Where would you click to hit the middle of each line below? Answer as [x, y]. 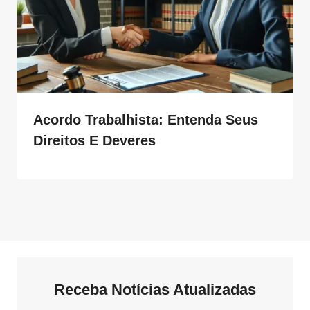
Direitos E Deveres [94, 140]
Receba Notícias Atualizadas [155, 290]
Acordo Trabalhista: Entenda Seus [146, 119]
